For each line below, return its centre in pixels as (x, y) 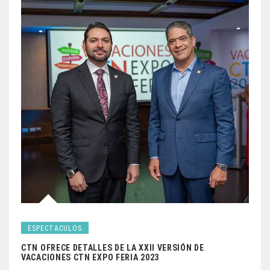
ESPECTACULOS (55, 229)
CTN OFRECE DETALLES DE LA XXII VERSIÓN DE (113, 248)
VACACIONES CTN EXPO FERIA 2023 (90, 258)
